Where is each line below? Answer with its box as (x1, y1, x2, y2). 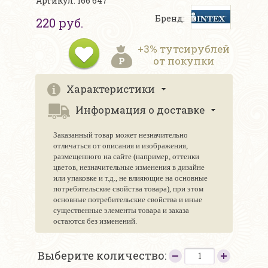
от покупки (153, 54, 214, 68)
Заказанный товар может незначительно (53, 130, 188, 140)
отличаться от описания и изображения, (53, 141, 188, 151)
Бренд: (155, 13, 185, 25)
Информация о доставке (75, 103, 205, 117)
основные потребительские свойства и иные (53, 195, 202, 205)
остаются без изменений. (53, 217, 137, 226)
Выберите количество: (38, 248, 169, 263)
